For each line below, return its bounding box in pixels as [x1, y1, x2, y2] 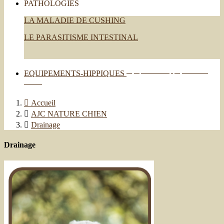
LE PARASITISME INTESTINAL [24, 32, 138, 41]
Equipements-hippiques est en [126, 66, 208, 74]
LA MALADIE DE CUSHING [24, 15, 125, 24]
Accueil [31, 98, 55, 107]
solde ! [24, 77, 42, 85]
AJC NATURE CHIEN [31, 109, 107, 118]
